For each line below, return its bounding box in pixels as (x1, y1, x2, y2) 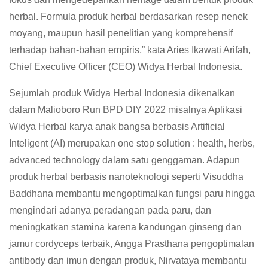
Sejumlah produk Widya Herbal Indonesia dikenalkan (9, 88, 235, 99)
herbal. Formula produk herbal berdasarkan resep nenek (9, 11, 248, 22)
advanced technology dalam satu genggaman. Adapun (9, 155, 240, 166)
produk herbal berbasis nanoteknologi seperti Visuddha (9, 172, 243, 182)
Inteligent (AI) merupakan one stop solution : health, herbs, (9, 138, 255, 149)
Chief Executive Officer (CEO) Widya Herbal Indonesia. (9, 62, 242, 72)
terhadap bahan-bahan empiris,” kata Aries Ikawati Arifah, (9, 45, 251, 56)
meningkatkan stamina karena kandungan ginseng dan (9, 222, 242, 233)
